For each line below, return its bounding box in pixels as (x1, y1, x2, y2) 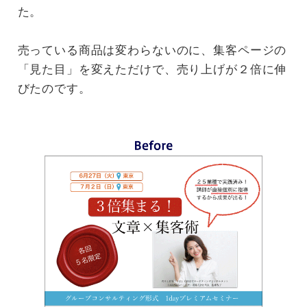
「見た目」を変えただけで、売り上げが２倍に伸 (17, 62, 287, 76)
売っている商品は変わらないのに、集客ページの (17, 42, 287, 57)
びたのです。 (17, 81, 91, 95)
